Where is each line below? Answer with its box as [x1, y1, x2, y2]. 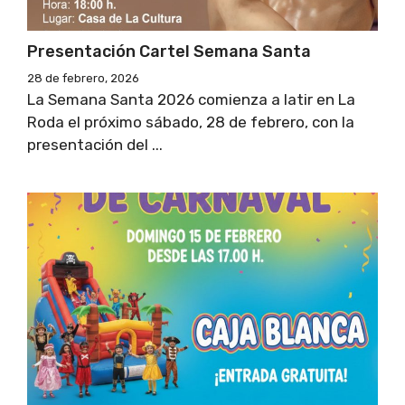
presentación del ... [27, 135, 163, 154]
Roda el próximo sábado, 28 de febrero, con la [27, 112, 354, 131]
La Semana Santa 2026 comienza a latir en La [27, 89, 355, 108]
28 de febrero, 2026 [27, 71, 139, 85]
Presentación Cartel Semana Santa [27, 41, 311, 61]
